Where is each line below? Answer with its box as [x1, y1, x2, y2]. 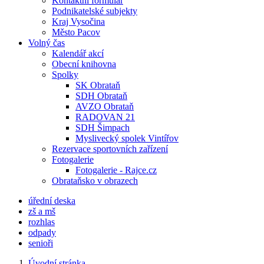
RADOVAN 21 [75, 112, 135, 122]
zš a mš [28, 206, 55, 216]
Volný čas [28, 38, 65, 48]
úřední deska [28, 196, 75, 206]
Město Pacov [52, 27, 100, 37]
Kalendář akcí [52, 48, 104, 58]
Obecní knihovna [52, 59, 116, 69]
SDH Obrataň [75, 91, 127, 101]
